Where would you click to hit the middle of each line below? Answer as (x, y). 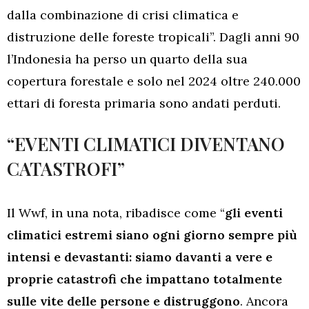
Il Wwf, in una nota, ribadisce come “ (116, 212)
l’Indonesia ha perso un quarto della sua (127, 59)
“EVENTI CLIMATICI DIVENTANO (146, 143)
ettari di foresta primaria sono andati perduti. (144, 103)
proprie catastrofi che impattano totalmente (144, 279)
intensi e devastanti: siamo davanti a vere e (140, 257)
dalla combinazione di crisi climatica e (123, 14)
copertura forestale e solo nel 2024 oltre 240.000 (154, 81)
